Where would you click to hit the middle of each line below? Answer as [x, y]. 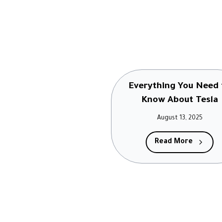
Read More [174, 142]
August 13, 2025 [180, 118]
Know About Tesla [180, 101]
